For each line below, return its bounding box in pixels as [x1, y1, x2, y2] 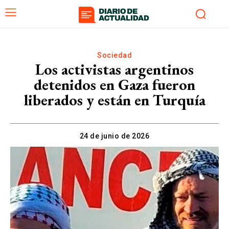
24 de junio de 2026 [79, 131, 150, 140]
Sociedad [97, 51, 132, 59]
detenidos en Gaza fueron [34, 74, 195, 95]
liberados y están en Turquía [24, 89, 205, 110]
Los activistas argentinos [35, 59, 194, 79]
